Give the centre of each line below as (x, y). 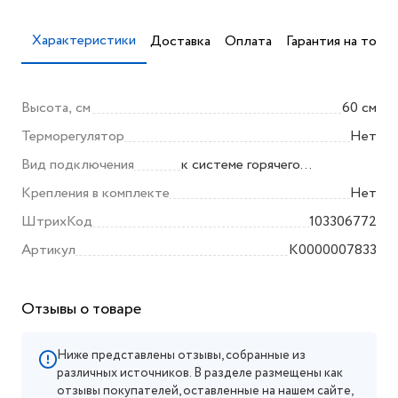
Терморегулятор (73, 136)
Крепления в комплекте (96, 193)
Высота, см (56, 108)
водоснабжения (230, 190)
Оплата (248, 41)
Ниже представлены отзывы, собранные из (181, 355)
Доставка (180, 41)
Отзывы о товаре (81, 309)
